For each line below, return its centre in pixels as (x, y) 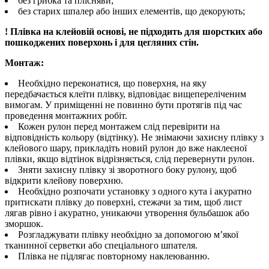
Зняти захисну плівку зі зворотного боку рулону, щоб (127, 170)
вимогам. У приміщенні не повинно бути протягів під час (123, 105)
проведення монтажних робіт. (66, 116)
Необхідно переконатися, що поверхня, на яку (112, 83)
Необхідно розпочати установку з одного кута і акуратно (135, 192)
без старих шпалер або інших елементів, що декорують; (131, 11)
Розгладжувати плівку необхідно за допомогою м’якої (128, 235)
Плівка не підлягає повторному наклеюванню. (114, 256)
